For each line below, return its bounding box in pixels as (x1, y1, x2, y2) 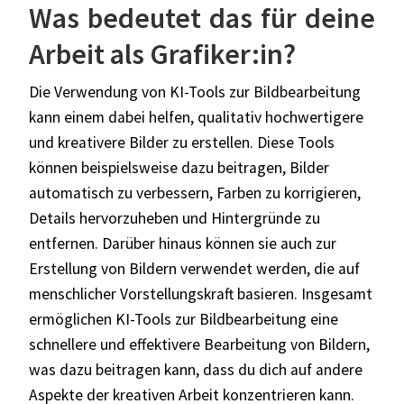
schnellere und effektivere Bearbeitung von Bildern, (29, 334, 370, 354)
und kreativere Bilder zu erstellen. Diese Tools (29, 132, 335, 152)
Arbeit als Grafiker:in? (29, 35, 296, 72)
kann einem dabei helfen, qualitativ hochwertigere (29, 106, 363, 127)
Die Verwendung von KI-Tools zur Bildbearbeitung (29, 81, 361, 102)
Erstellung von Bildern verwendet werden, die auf (29, 258, 360, 279)
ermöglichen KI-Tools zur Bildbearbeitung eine (29, 308, 338, 329)
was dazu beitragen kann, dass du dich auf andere (29, 359, 363, 380)
